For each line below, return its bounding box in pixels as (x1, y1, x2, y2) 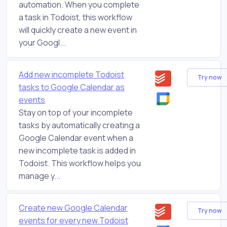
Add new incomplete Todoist (19, 68, 124, 80)
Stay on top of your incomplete (19, 106, 133, 118)
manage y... (19, 170, 60, 181)
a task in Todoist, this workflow (19, 11, 132, 23)
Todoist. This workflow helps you (19, 157, 141, 169)
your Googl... (19, 36, 66, 48)
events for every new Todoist (19, 214, 128, 226)
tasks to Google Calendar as (19, 81, 125, 93)
